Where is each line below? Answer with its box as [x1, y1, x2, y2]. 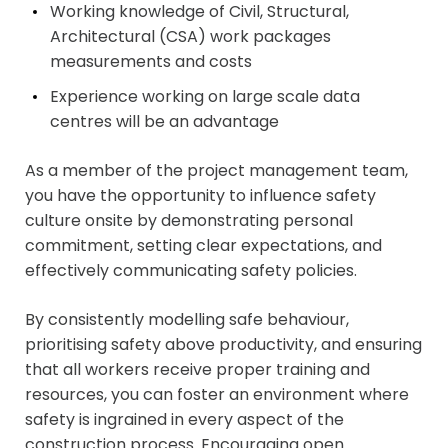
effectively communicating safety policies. [25, 259, 357, 283]
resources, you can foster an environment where [25, 383, 409, 407]
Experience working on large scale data [50, 85, 360, 109]
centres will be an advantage [50, 110, 279, 134]
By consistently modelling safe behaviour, [25, 308, 349, 332]
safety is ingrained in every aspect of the [25, 408, 344, 432]
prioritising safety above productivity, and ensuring [25, 333, 422, 357]
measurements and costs [50, 50, 252, 74]
